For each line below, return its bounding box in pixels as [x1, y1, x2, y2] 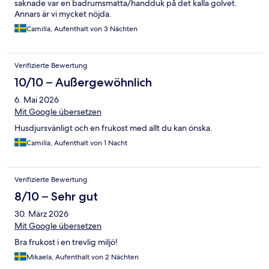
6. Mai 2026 [14, 94, 59, 106]
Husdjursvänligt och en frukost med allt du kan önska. [14, 122, 213, 134]
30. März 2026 [14, 208, 68, 220]
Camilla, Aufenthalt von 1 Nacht [26, 138, 127, 148]
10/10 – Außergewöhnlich [14, 75, 152, 90]
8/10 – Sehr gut [14, 189, 98, 204]
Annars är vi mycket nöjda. [14, 8, 112, 20]
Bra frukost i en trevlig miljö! [14, 237, 118, 248]
